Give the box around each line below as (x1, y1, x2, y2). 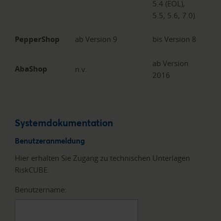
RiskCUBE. (15, 165, 49, 175)
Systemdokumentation (15, 116, 113, 129)
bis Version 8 (152, 34, 196, 44)
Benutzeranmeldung (15, 136, 85, 146)
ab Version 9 (75, 34, 117, 44)
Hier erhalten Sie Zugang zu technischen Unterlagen (15, 153, 190, 163)
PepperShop (15, 34, 60, 44)
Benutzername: (15, 184, 67, 195)
